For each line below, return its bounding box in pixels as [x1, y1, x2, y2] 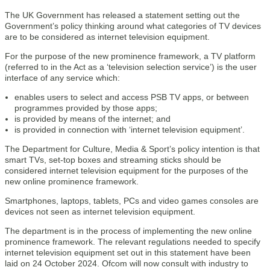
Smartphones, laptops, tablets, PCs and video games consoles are [5, 196, 259, 206]
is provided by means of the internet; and [14, 114, 171, 124]
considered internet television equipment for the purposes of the [5, 166, 248, 175]
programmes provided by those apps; [14, 103, 157, 113]
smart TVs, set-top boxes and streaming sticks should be [5, 155, 221, 165]
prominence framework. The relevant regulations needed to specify [5, 237, 260, 246]
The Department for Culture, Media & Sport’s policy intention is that [5, 144, 260, 154]
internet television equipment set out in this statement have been [5, 248, 251, 257]
